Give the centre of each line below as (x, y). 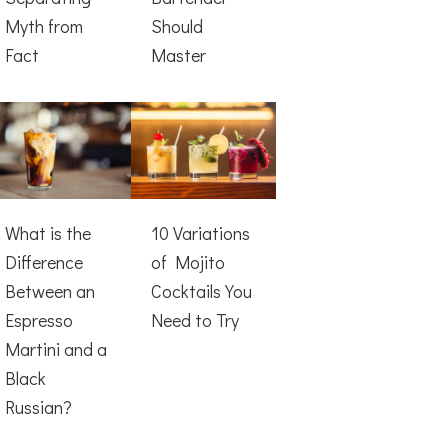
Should (176, 25)
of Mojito (187, 262)
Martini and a (56, 349)
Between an (50, 291)
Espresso (39, 320)
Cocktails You (201, 291)
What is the (48, 233)
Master (178, 54)
